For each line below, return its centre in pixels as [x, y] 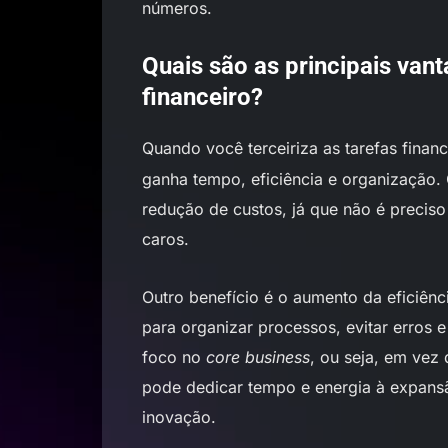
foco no [174, 357]
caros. [165, 239]
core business [258, 357]
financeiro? [202, 97]
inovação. [179, 417]
